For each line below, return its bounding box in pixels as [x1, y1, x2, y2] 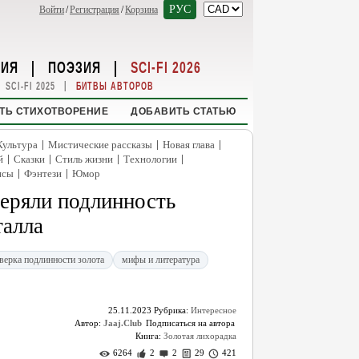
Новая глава [163, 139, 215, 151]
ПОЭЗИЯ [48, 57, 101, 76]
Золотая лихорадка [163, 331, 236, 341]
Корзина [125, 4, 158, 15]
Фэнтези [23, 167, 62, 179]
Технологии [123, 153, 177, 165]
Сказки [14, 153, 45, 165]
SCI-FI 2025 [5, 80, 55, 92]
